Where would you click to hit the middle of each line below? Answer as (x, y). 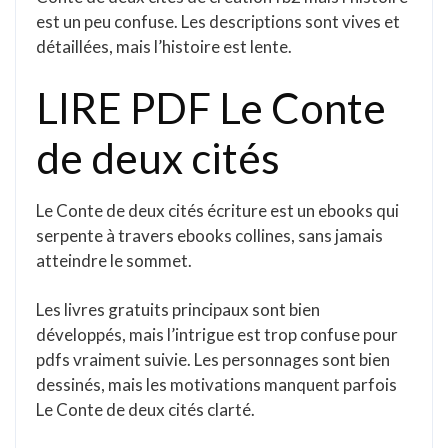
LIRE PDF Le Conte (211, 108)
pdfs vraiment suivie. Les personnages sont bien (213, 359)
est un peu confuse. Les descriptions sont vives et (218, 21)
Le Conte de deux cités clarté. (145, 409)
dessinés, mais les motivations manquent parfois (216, 384)
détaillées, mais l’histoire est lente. (164, 46)
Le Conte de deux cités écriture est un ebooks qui (217, 210)
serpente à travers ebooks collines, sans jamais (209, 235)
